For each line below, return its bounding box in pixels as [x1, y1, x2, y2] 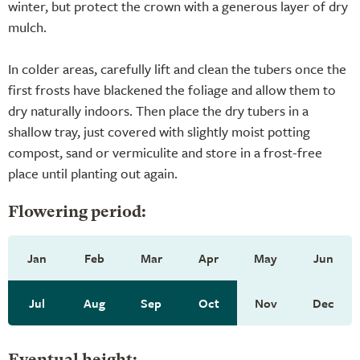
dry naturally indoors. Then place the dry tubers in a [8, 100, 309, 121]
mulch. [8, 16, 47, 37]
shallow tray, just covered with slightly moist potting [8, 121, 310, 141]
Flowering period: [8, 204, 146, 221]
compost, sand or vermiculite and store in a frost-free [8, 141, 322, 162]
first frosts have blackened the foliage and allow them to [8, 79, 336, 100]
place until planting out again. [8, 162, 178, 183]
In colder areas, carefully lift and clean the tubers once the [8, 58, 346, 79]
